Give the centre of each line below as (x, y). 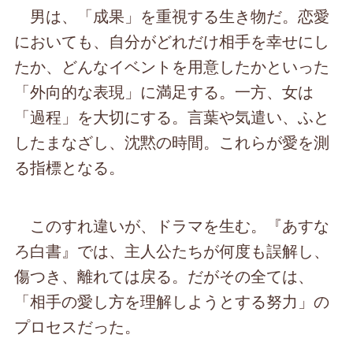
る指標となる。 (70, 167)
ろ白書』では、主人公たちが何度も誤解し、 (172, 251)
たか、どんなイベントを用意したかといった (172, 66)
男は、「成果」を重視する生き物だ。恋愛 (172, 16)
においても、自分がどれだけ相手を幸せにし (172, 41)
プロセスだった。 (78, 326)
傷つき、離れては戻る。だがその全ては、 (164, 276)
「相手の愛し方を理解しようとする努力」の (172, 301)
